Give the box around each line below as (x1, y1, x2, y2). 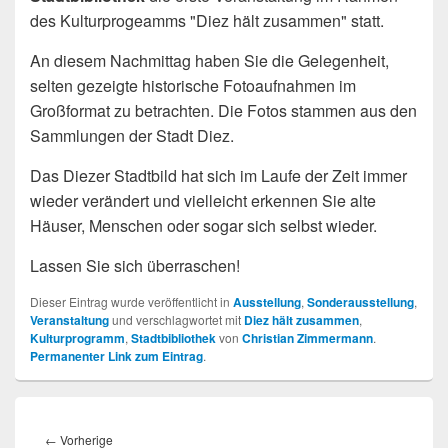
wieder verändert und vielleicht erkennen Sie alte (30, 189, 376, 213)
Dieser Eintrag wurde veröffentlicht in (30, 293, 233, 311)
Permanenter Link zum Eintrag (30, 347, 203, 366)
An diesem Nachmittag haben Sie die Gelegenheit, (30, 49, 389, 73)
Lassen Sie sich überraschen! (30, 254, 240, 278)
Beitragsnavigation (44, 405, 177, 429)
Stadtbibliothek (131, 329, 216, 348)
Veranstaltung (30, 311, 109, 330)
